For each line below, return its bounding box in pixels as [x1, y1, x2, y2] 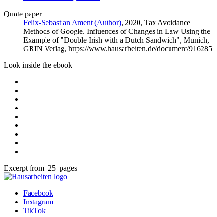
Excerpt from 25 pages [4, 164, 77, 172]
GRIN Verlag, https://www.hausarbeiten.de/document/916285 [23, 45, 212, 53]
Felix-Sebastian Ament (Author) [23, 18, 121, 27]
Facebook [23, 189, 53, 198]
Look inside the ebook [4, 61, 72, 70]
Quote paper [4, 10, 42, 18]
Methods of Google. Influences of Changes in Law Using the [23, 27, 210, 36]
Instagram [23, 198, 53, 206]
